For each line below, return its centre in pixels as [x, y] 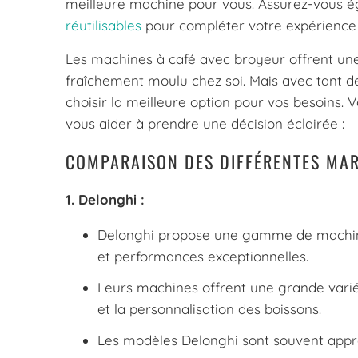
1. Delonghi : [105, 199]
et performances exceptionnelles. [203, 256]
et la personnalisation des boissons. [209, 308]
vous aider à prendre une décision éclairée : [205, 123]
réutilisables [103, 25]
